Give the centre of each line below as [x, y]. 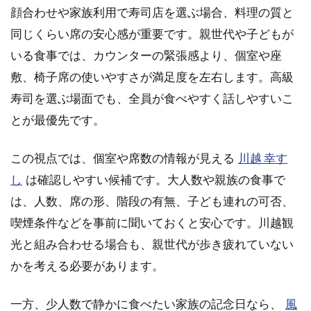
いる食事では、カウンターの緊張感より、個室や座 [146, 55]
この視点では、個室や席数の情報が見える [123, 158]
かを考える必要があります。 [87, 265]
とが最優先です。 [58, 119]
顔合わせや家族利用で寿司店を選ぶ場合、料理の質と [152, 12]
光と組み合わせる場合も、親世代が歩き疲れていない [152, 244]
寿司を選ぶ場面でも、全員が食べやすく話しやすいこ [152, 98]
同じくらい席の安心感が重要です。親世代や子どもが [152, 33]
